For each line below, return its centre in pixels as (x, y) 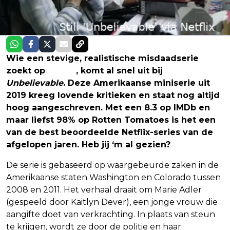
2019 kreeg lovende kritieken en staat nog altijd (113, 95)
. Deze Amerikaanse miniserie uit (137, 83)
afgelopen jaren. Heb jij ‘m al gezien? (88, 144)
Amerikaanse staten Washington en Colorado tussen (113, 177)
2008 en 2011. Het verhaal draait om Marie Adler (104, 189)
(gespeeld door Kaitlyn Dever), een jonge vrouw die (112, 202)
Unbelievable (35, 83)
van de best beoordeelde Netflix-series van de (110, 132)
